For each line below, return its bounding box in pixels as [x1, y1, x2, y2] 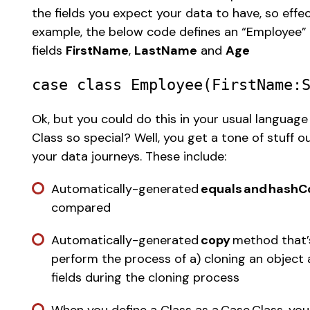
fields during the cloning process [51, 269, 244, 286]
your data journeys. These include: [32, 148, 234, 165]
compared [51, 199, 115, 217]
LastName [134, 42, 198, 60]
